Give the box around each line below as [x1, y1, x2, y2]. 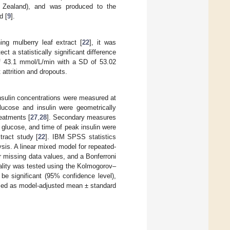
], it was [89, 38, 116, 46]
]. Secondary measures [46, 113, 117, 122]
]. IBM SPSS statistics [45, 133, 116, 141]
